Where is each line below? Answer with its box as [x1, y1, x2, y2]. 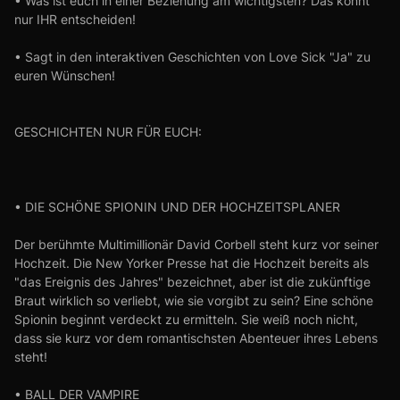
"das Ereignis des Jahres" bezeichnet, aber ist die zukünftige [14, 273, 371, 290]
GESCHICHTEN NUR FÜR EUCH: [14, 123, 202, 140]
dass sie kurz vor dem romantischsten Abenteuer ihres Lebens [14, 329, 378, 346]
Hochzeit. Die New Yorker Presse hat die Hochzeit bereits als [14, 254, 369, 271]
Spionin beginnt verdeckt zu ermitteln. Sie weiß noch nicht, [14, 311, 358, 328]
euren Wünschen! [14, 67, 115, 84]
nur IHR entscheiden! [14, 11, 136, 28]
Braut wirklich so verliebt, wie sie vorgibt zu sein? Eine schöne [14, 292, 373, 309]
